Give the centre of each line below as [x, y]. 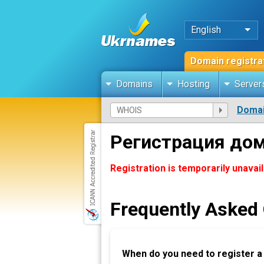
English [206, 30]
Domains [134, 84]
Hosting [194, 84]
